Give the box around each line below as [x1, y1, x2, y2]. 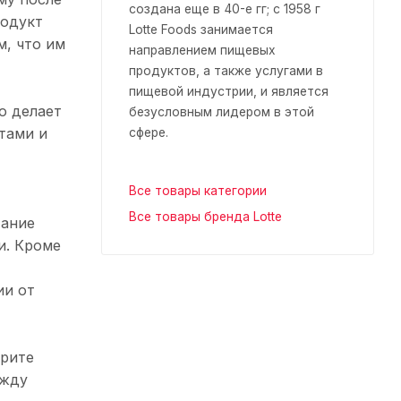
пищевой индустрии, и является [129, 83, 328, 98]
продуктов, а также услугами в [129, 63, 323, 78]
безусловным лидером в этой [129, 104, 314, 119]
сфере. [129, 124, 168, 140]
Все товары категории [129, 183, 267, 198]
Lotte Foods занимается [129, 21, 273, 37]
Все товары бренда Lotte [129, 209, 282, 224]
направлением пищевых [129, 42, 276, 57]
